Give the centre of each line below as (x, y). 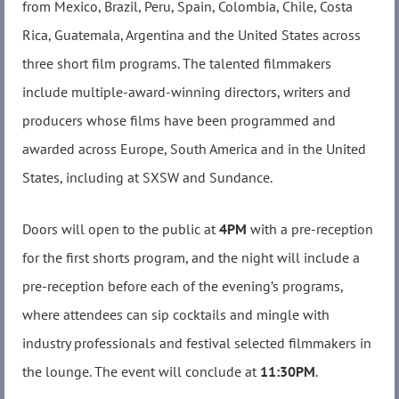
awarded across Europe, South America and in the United (194, 149)
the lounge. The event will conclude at (141, 371)
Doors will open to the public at (121, 228)
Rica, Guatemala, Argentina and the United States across (191, 35)
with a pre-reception (310, 228)
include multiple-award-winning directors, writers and (187, 92)
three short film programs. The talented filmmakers (177, 64)
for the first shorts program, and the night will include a (191, 257)
